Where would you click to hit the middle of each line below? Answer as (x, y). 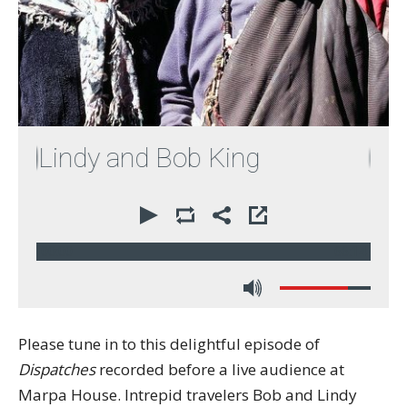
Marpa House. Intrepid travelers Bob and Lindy (188, 395)
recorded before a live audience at (220, 369)
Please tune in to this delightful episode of (169, 344)
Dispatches (57, 369)
